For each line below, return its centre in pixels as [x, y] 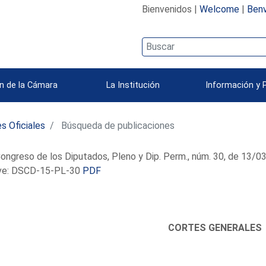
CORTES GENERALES [215, 227]
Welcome [219, 9]
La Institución [133, 85]
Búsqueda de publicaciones [117, 125]
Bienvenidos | [170, 9]
